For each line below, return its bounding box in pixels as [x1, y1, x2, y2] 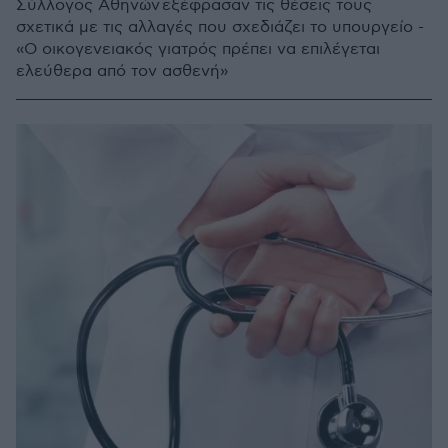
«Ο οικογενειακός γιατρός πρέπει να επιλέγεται [16, 39, 380, 59]
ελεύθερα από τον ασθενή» [16, 61, 228, 81]
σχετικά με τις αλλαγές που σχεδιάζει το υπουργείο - [16, 17, 424, 37]
